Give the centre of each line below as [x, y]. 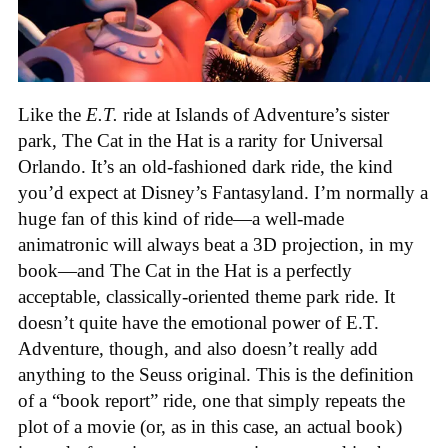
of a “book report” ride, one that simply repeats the [211, 400]
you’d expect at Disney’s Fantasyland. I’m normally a [223, 192]
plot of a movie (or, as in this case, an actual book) [210, 426]
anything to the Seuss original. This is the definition [216, 374]
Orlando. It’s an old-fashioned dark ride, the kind [205, 166]
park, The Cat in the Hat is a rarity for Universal [200, 140]
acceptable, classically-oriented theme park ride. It [206, 296]
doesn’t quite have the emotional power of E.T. [198, 322]
